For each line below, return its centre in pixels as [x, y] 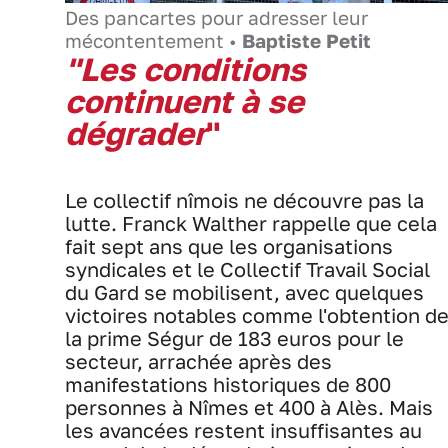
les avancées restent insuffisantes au [243, 431]
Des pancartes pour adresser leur [216, 18]
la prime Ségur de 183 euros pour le [234, 339]
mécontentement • [153, 41]
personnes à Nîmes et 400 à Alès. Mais [249, 408]
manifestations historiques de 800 [228, 385]
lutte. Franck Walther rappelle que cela [251, 224]
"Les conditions [185, 69]
